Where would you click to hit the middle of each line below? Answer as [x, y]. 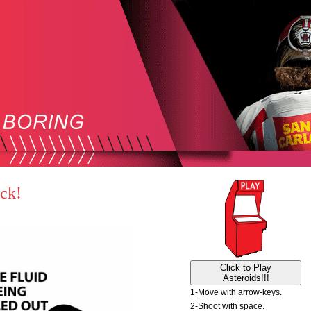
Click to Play [246, 268]
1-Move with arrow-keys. [236, 292]
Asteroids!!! [246, 278]
